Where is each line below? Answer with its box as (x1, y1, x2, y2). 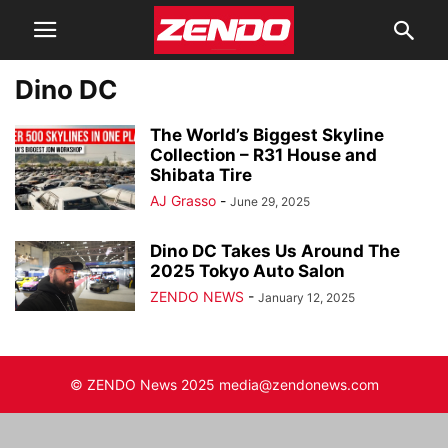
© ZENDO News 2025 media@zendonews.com (69, 376, 379, 393)
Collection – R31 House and (150, 145, 377, 165)
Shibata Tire (150, 165, 252, 185)
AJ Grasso (150, 192, 216, 209)
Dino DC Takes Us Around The (150, 241, 400, 261)
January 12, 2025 (258, 290, 355, 305)
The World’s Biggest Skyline (150, 125, 384, 145)
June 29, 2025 (230, 194, 310, 209)
